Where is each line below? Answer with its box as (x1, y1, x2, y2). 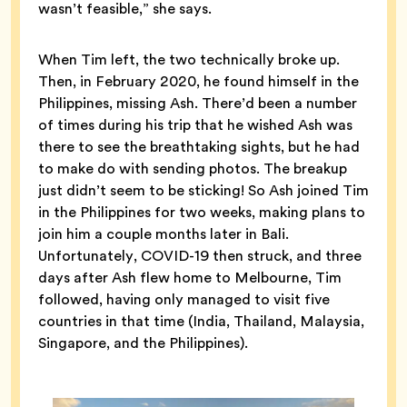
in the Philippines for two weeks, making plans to (38, 202, 365, 223)
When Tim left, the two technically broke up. (38, 49, 340, 71)
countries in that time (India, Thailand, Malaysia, (38, 311, 364, 333)
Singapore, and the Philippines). (38, 333, 252, 354)
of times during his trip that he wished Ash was (38, 114, 352, 136)
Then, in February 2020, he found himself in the (38, 71, 359, 93)
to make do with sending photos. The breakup (38, 158, 347, 180)
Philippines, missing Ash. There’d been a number (38, 93, 357, 114)
